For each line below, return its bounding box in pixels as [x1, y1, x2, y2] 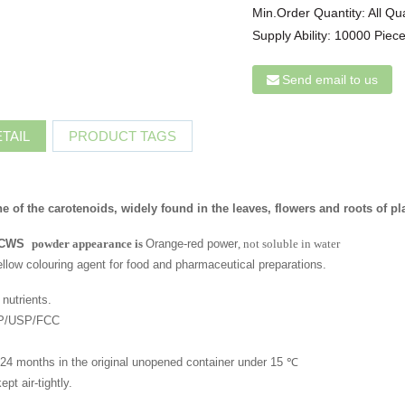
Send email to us [282, 71, 379, 87]
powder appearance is [32, 237, 146, 251]
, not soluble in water [238, 237, 341, 251]
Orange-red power [146, 237, 239, 251]
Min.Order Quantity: [252, 5, 369, 20]
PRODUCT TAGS [69, 127, 177, 144]
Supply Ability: [252, 27, 335, 42]
